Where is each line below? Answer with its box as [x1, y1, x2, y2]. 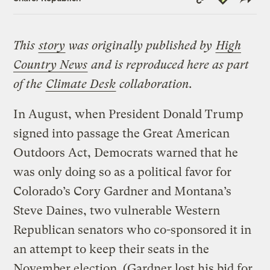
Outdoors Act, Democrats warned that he [13, 145, 239, 160]
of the [13, 77, 46, 91]
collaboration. [119, 77, 193, 91]
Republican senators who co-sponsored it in [13, 222, 252, 237]
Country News [13, 57, 88, 72]
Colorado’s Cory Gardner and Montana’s [13, 184, 232, 198]
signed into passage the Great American [13, 126, 230, 140]
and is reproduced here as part [91, 57, 250, 72]
